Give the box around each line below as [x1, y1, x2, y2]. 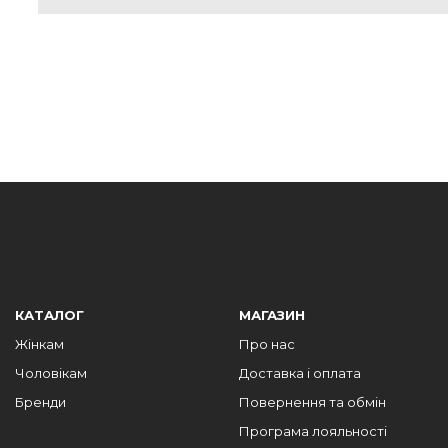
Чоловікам [15, 365, 87, 381]
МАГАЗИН [239, 307, 305, 323]
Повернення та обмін [239, 394, 386, 410]
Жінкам [15, 336, 64, 352]
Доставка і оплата [239, 365, 361, 381]
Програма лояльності [239, 423, 387, 439]
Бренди [15, 394, 66, 410]
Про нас [239, 336, 295, 352]
